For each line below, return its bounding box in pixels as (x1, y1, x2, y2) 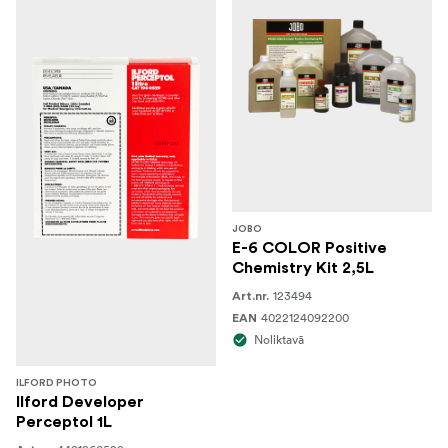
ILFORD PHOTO (16, 378, 97, 388)
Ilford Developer (16, 394, 144, 410)
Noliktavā (254, 332, 304, 347)
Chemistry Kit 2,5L (232, 260, 374, 276)
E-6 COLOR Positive (232, 240, 387, 256)
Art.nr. (232, 290, 269, 302)
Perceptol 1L (16, 414, 112, 430)
